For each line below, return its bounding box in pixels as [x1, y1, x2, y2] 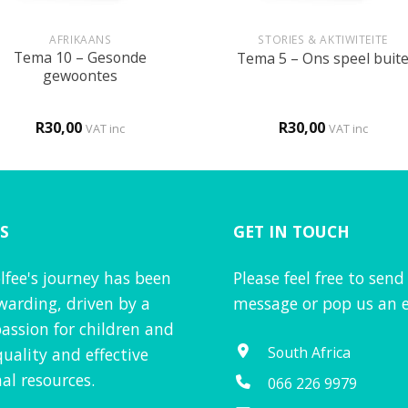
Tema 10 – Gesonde [14, 47, 148, 68]
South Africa [267, 342, 351, 362]
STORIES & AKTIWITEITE [258, 32, 388, 47]
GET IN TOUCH [233, 219, 350, 242]
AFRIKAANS [49, 32, 112, 47]
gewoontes [43, 66, 118, 87]
